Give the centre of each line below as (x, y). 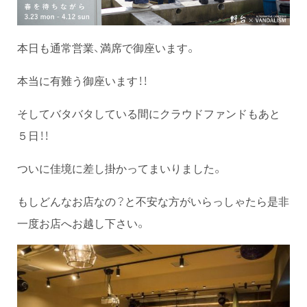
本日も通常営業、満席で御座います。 (107, 48)
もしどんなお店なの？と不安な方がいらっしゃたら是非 (153, 201)
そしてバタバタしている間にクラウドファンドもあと (149, 113)
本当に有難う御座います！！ (82, 81)
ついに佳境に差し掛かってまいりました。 (120, 168)
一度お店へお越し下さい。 (82, 223)
